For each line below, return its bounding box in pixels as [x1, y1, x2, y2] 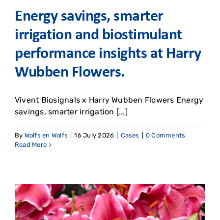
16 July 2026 [74, 132, 114, 139]
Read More [15, 141, 47, 149]
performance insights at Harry [15, 46, 201, 62]
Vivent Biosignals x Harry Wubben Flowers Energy [15, 95, 204, 105]
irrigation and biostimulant [15, 27, 182, 44]
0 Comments [145, 132, 186, 139]
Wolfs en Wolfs [24, 132, 68, 139]
